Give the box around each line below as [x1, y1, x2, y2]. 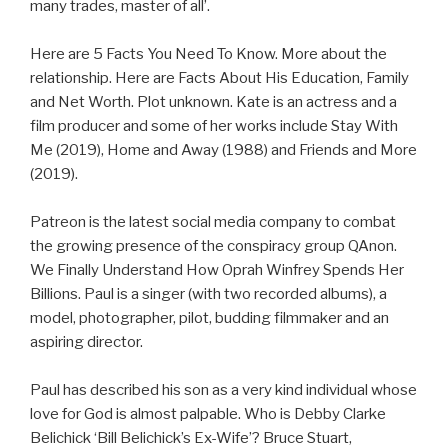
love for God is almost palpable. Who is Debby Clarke [30, 405, 386, 424]
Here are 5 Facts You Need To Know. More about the [30, 45, 387, 64]
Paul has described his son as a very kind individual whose [30, 381, 417, 400]
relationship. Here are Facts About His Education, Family [30, 69, 409, 88]
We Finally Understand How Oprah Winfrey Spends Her [30, 261, 404, 280]
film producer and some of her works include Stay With [30, 117, 398, 136]
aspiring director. [30, 333, 143, 352]
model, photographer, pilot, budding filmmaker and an [30, 309, 389, 328]
